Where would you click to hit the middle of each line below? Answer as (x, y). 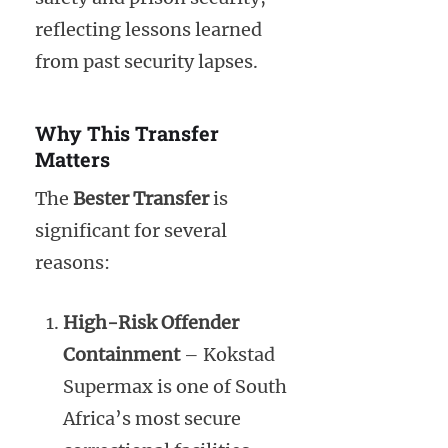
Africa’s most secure (152, 418)
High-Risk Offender (151, 322)
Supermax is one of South (175, 386)
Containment (121, 354)
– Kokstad (227, 354)
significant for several (131, 230)
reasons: (72, 262)
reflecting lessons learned (148, 30)
